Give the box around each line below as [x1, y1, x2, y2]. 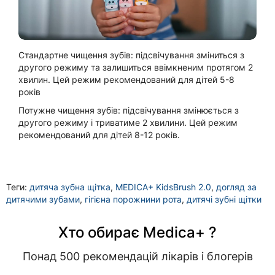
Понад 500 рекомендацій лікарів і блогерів [22, 249, 253, 263]
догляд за [216, 181, 257, 192]
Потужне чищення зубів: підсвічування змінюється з [18, 104, 239, 115]
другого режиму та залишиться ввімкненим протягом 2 [18, 61, 253, 72]
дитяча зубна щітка [29, 181, 110, 192]
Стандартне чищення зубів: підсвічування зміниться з [18, 49, 244, 60]
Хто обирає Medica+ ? [58, 223, 217, 241]
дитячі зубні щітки [187, 193, 261, 204]
